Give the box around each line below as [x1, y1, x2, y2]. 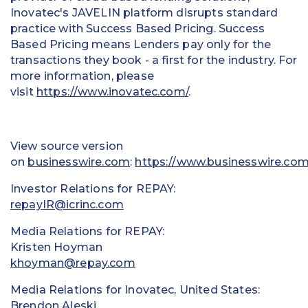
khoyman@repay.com [10, 256, 135, 269]
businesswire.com [27, 155, 131, 168]
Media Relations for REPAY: [10, 225, 165, 238]
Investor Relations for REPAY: [10, 182, 176, 195]
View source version [10, 140, 124, 153]
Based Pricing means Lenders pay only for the [10, 38, 272, 51]
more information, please [10, 69, 154, 82]
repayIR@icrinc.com [10, 198, 124, 211]
